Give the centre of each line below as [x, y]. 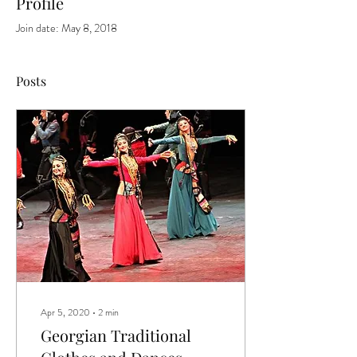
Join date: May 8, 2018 [67, 28]
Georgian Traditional [76, 335]
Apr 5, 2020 [65, 312]
